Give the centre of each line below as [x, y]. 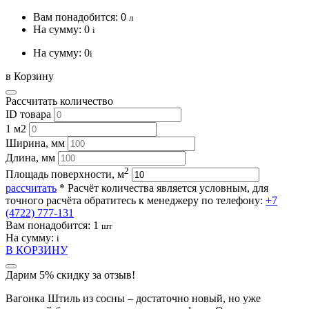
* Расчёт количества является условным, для [164, 188]
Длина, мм [30, 157]
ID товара [28, 114]
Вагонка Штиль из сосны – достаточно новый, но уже [133, 298]
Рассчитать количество [59, 101]
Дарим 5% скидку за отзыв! [70, 275]
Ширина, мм [35, 143]
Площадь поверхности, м [65, 174]
